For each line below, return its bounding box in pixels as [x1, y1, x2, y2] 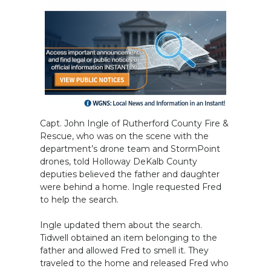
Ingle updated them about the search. [40, 220, 202, 231]
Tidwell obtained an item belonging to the [40, 232, 217, 244]
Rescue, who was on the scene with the [40, 131, 209, 142]
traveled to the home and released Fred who [40, 258, 229, 269]
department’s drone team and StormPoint [40, 143, 220, 155]
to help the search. [40, 194, 119, 206]
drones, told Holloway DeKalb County [40, 156, 197, 168]
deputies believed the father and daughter [40, 169, 220, 180]
